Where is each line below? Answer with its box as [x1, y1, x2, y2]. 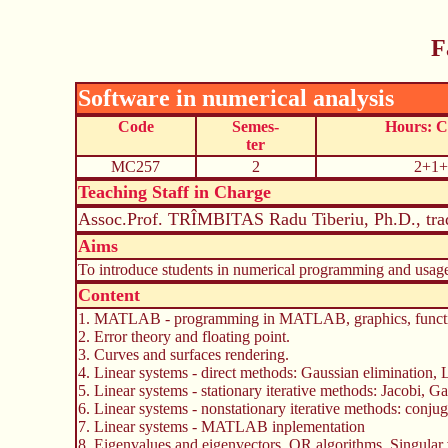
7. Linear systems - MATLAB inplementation [77, 417, 365, 435]
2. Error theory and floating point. [77, 327, 290, 345]
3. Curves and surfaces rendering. [77, 345, 289, 363]
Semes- [232, 117, 279, 135]
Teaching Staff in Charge [77, 181, 271, 202]
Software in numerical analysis [77, 84, 394, 111]
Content [77, 284, 140, 305]
